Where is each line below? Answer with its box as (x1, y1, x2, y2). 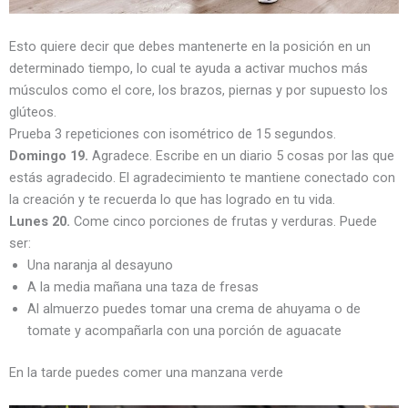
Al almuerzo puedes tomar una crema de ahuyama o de (27, 301, 361, 318)
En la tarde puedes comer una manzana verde (9, 364, 283, 382)
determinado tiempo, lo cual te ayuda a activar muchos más (9, 60, 368, 77)
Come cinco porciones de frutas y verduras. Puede (70, 213, 377, 230)
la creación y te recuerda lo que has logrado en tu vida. (9, 191, 339, 209)
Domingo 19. (9, 148, 92, 165)
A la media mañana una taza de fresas (27, 279, 259, 296)
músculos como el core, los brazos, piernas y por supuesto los (9, 82, 388, 99)
